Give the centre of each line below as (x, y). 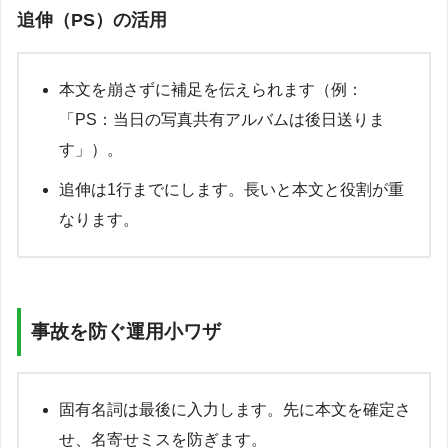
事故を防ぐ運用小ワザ (126, 331)
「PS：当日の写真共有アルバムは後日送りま (222, 120)
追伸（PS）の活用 (92, 20)
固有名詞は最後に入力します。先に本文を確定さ (235, 409)
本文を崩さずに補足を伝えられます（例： (211, 90)
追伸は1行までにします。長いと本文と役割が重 (231, 190)
